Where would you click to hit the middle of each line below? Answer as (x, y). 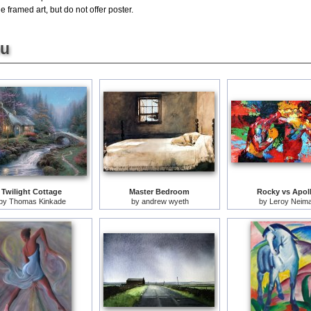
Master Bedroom (159, 192)
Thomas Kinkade (37, 202)
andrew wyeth (165, 202)
